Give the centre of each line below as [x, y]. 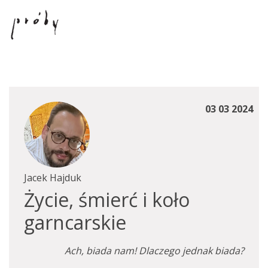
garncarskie [75, 222]
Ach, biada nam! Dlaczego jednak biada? [154, 251]
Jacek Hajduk [53, 178]
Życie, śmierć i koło [107, 200]
